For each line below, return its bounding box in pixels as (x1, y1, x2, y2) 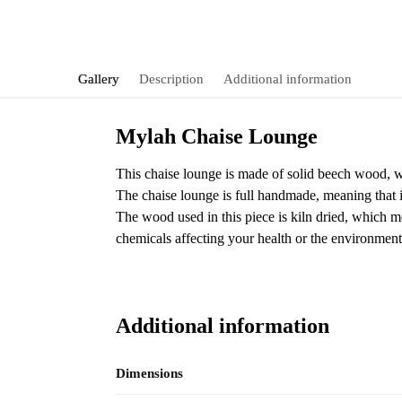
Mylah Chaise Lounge (115, 124, 318, 148)
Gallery (78, 71, 119, 86)
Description (139, 71, 204, 86)
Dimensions (116, 365, 183, 380)
